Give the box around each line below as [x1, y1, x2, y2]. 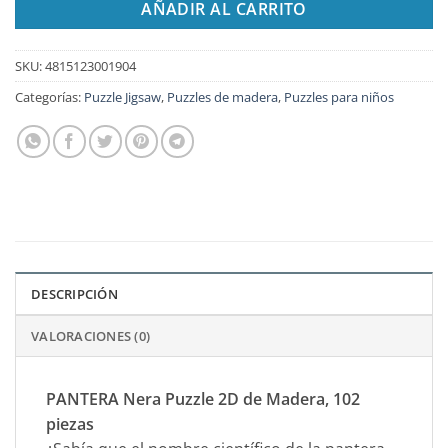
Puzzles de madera [167, 88, 278, 107]
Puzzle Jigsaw [84, 88, 161, 107]
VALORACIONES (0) [31, 327, 151, 346]
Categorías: [15, 88, 84, 107]
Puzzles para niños [284, 88, 394, 107]
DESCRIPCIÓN [31, 285, 118, 304]
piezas [46, 413, 94, 436]
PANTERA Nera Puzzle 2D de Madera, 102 [46, 388, 360, 411]
